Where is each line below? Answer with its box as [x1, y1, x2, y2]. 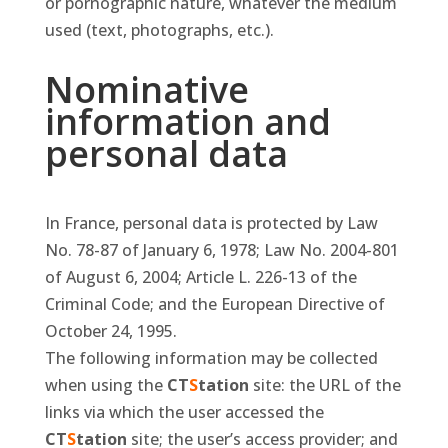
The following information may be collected [44, 347, 378, 370]
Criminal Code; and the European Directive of [44, 293, 385, 316]
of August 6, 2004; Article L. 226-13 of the [44, 266, 357, 289]
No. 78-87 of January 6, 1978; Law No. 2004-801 [44, 239, 399, 262]
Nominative [44, 65, 249, 115]
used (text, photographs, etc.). [44, 19, 274, 42]
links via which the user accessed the [44, 401, 324, 424]
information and [44, 97, 331, 147]
